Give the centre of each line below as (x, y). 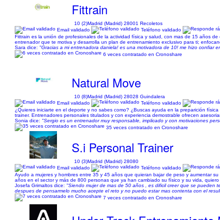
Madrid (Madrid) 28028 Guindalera (126, 96)
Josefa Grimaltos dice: (41, 185)
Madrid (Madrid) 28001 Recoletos (125, 23)
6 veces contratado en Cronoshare (143, 54)
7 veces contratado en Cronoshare (143, 197)
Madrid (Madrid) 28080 (113, 161)
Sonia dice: (28, 121)
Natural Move (107, 82)
